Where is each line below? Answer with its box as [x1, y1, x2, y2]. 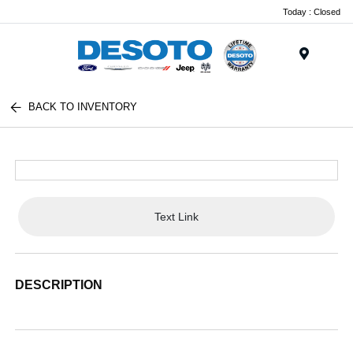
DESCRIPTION [15, 278, 103, 292]
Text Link [154, 210, 199, 223]
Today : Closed [283, 6, 340, 17]
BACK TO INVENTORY [28, 101, 138, 113]
